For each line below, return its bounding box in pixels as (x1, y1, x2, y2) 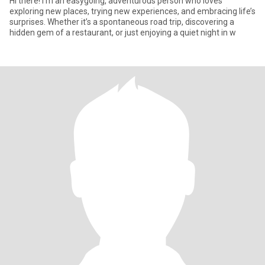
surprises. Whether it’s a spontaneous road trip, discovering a (9, 17, 234, 27)
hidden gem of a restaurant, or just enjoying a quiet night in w (9, 28, 236, 37)
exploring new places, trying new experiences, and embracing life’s (9, 7, 256, 16)
